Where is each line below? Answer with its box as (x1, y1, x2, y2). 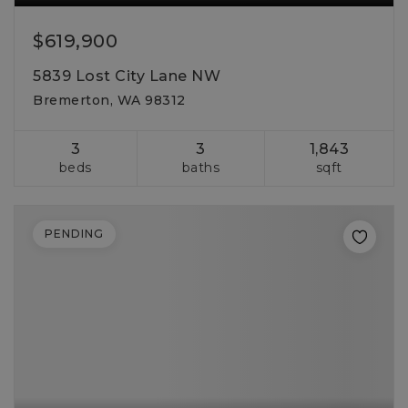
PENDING (45, 227, 104, 240)
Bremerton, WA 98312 (33, 92, 186, 108)
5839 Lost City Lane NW (33, 67, 220, 85)
